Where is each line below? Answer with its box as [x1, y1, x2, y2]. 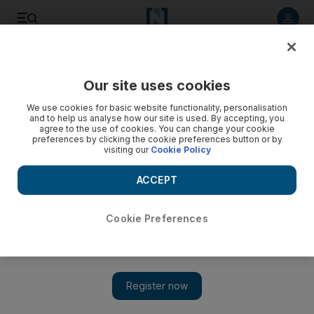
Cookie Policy [150, 144, 211, 155]
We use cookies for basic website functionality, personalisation [27, 102, 287, 113]
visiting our [103, 144, 151, 155]
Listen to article [59, 53, 122, 64]
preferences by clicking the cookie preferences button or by [32, 134, 282, 144]
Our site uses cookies [83, 77, 231, 94]
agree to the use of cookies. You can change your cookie [39, 123, 275, 134]
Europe [15, 92, 60, 107]
